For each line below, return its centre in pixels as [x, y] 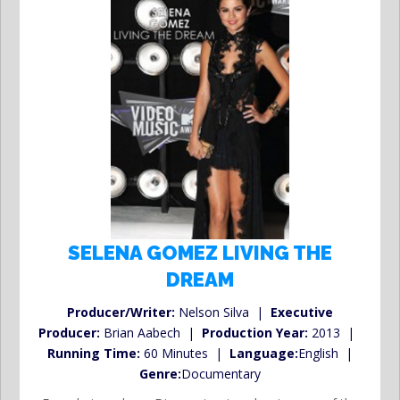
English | [325, 353]
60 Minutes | [185, 353]
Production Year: [255, 332]
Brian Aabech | [151, 332]
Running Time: [94, 353]
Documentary [221, 373]
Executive [302, 312]
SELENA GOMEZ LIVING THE [200, 252]
